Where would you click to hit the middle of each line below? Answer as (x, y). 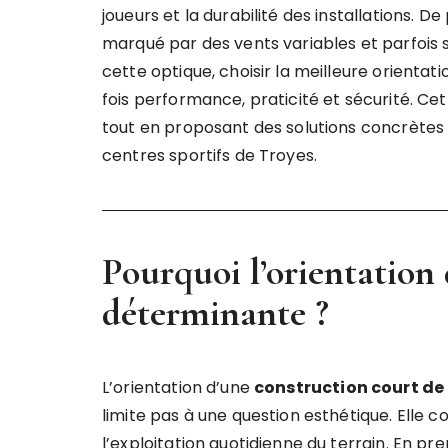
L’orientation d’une (178, 387)
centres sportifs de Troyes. (210, 155)
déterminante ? (215, 313)
